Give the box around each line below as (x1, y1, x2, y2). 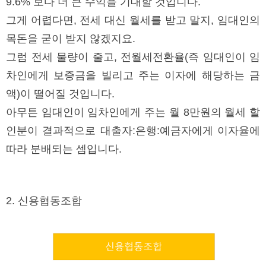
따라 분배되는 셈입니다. (6, 143, 125, 156)
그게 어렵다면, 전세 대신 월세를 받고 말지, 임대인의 (6, 14, 260, 27)
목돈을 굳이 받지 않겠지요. (6, 33, 138, 45)
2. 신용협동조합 (6, 195, 82, 207)
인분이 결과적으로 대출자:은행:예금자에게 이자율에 (6, 125, 260, 137)
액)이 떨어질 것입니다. (6, 88, 118, 100)
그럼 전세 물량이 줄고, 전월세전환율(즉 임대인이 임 (6, 51, 260, 64)
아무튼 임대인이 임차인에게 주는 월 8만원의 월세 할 (6, 106, 260, 119)
